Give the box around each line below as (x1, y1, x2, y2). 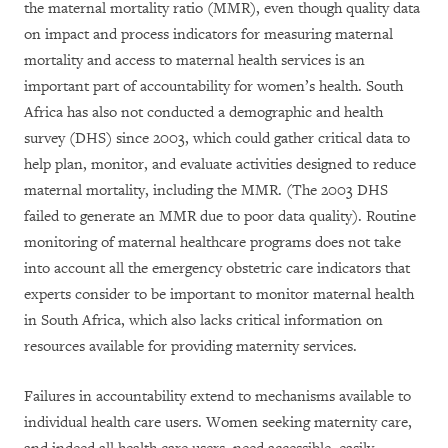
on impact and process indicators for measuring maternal (24, 25, 393, 44)
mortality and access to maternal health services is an (24, 51, 365, 70)
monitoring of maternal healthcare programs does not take (24, 233, 401, 252)
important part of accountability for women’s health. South (24, 77, 403, 96)
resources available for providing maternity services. (24, 337, 357, 356)
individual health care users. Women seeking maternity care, (24, 413, 412, 432)
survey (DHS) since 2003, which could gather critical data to (24, 129, 410, 148)
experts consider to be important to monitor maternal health (24, 285, 414, 304)
